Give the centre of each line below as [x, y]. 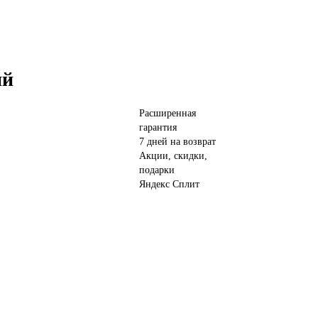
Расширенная [168, 114]
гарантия [158, 128]
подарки [157, 170]
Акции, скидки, [173, 156]
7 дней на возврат [177, 142]
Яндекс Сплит [169, 185]
